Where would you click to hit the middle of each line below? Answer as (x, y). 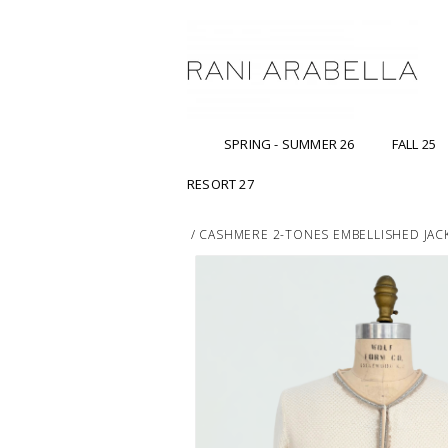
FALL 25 (414, 144)
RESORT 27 (220, 184)
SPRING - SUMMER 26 (289, 144)
